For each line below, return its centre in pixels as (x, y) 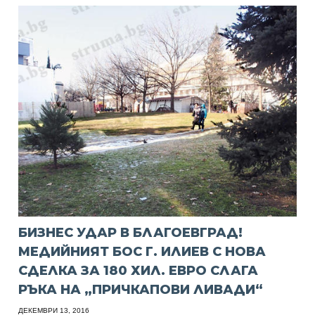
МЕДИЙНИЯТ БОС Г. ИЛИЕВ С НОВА (142, 252)
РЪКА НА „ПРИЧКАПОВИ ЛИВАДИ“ (141, 290)
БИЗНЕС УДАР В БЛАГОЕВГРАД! (131, 233)
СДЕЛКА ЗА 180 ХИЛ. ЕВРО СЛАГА (139, 271)
